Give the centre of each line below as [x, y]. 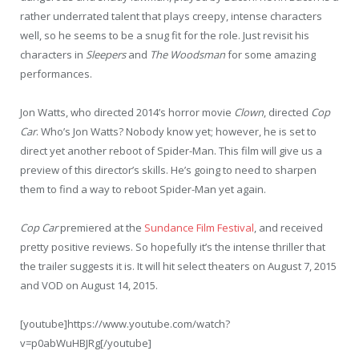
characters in [53, 54]
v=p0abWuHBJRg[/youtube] [86, 343]
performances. [56, 73]
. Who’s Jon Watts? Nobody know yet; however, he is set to [176, 131]
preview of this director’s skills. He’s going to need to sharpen [168, 169]
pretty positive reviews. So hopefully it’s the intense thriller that [173, 246]
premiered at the [102, 227]
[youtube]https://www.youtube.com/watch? [125, 324]
